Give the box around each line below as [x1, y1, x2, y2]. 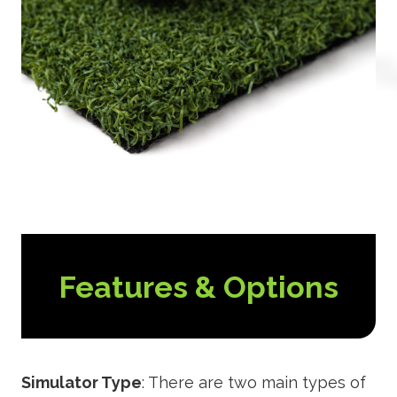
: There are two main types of [142, 373, 366, 393]
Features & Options [58, 269, 339, 306]
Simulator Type [21, 373, 142, 393]
